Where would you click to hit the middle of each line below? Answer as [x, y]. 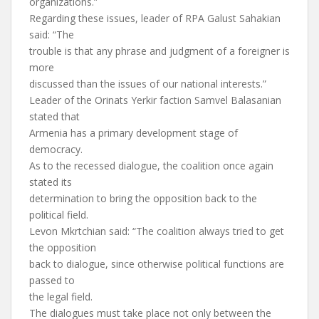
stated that [54, 116]
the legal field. [61, 297]
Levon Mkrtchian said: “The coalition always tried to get [157, 231]
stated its [51, 182]
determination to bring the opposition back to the [143, 198]
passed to [52, 280]
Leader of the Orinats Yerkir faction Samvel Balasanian [155, 100]
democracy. [56, 149]
